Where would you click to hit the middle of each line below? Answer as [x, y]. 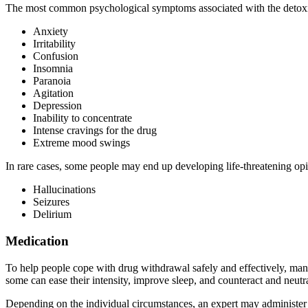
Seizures [51, 202]
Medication [37, 241]
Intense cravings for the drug [95, 131]
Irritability [54, 44]
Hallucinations [64, 190]
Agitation [53, 93]
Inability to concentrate [82, 118]
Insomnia [53, 69]
